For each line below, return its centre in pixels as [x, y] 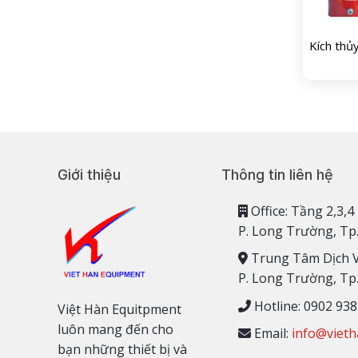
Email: [271, 334]
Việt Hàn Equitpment [119, 309]
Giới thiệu [89, 174]
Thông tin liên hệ [277, 174]
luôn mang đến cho [115, 329]
